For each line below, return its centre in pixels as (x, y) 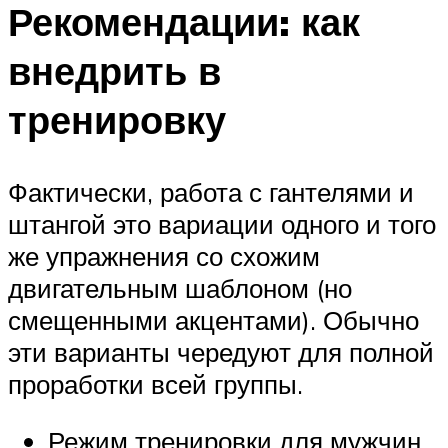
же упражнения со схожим (164, 255)
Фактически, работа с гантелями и (211, 191)
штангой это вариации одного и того (222, 223)
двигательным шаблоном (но (180, 287)
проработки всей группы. (155, 383)
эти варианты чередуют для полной (221, 351)
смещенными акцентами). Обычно (213, 319)
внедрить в (114, 70)
